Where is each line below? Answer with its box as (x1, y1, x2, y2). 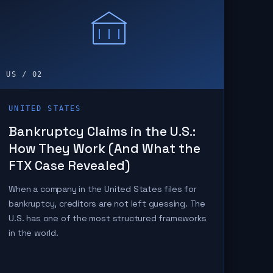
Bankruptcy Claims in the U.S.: (9, 123, 196, 140)
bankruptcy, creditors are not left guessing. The (9, 198, 206, 209)
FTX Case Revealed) (9, 157, 130, 174)
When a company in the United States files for (9, 183, 197, 194)
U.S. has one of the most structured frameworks (9, 213, 207, 224)
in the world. (9, 227, 58, 238)
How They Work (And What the (9, 140, 201, 157)
